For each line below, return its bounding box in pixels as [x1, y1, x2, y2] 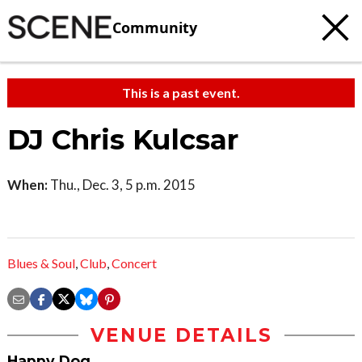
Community [112, 17, 197, 37]
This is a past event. [122, 85, 240, 100]
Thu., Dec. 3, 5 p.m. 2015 [48, 176, 196, 193]
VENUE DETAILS [90, 324, 272, 347]
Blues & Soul [7, 255, 75, 271]
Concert [112, 255, 157, 271]
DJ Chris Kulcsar [7, 123, 238, 157]
